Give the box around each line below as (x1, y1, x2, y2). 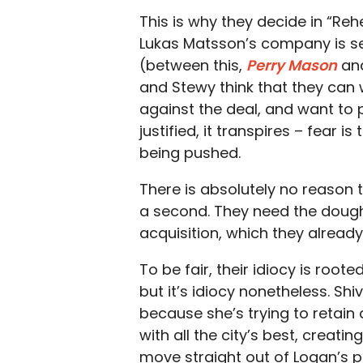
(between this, (139, 55, 246, 75)
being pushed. (139, 143, 241, 163)
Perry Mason (246, 55, 337, 75)
